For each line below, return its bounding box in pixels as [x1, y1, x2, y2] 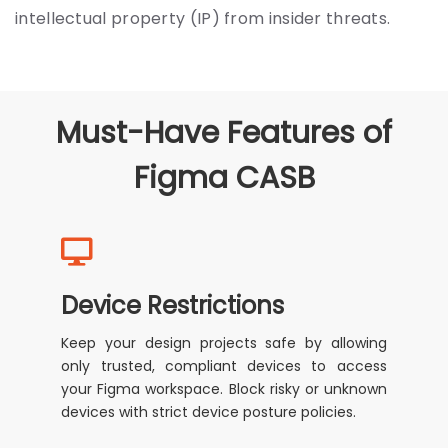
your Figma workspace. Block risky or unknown [61, 379, 387, 400]
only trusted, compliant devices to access [61, 356, 387, 377]
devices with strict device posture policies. [61, 402, 357, 423]
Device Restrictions [61, 289, 285, 323]
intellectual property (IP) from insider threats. [15, 7, 391, 31]
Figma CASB [133, 157, 315, 200]
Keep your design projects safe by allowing [61, 333, 387, 354]
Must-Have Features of [56, 112, 392, 155]
